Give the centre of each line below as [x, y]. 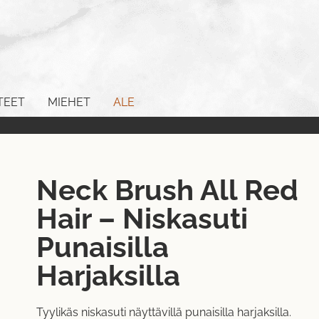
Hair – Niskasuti [142, 218]
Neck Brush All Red [167, 189]
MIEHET [69, 103]
